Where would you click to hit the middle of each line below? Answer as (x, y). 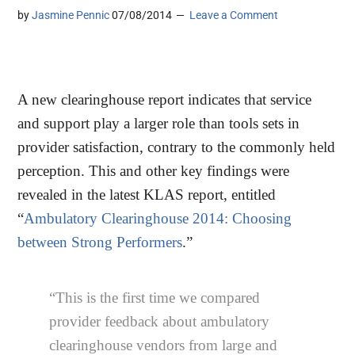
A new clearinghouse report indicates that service (165, 100)
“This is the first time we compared (155, 298)
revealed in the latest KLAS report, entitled (147, 195)
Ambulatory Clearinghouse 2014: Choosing (158, 219)
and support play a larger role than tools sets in (159, 124)
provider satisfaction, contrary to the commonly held (177, 147)
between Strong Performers (100, 242)
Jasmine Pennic (71, 15)
